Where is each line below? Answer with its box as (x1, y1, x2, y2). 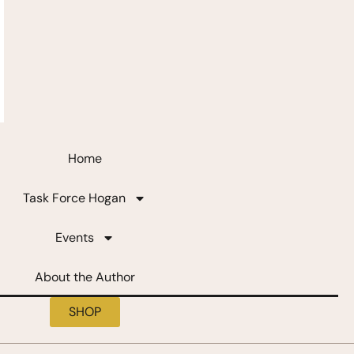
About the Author (34, 269, 135, 286)
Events (55, 229, 94, 247)
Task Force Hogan (23, 190, 126, 207)
